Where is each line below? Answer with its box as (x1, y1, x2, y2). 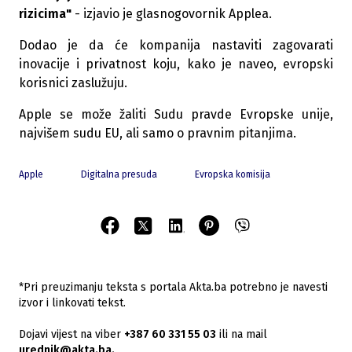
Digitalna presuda (81, 169, 157, 180)
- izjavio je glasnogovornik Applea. (75, 6, 272, 21)
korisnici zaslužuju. (19, 75, 127, 90)
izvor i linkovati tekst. (19, 296, 126, 310)
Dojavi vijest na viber (19, 328, 121, 341)
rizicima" (19, 6, 75, 21)
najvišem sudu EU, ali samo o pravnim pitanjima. (19, 126, 296, 141)
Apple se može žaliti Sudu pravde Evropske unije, (19, 107, 333, 122)
